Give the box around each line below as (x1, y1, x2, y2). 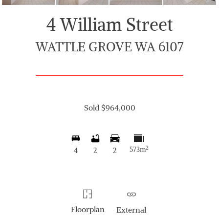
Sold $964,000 (84, 102, 135, 112)
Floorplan (70, 204, 105, 215)
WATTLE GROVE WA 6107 (36, 38, 183, 55)
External (116, 204, 147, 215)
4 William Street (46, 13, 173, 36)
